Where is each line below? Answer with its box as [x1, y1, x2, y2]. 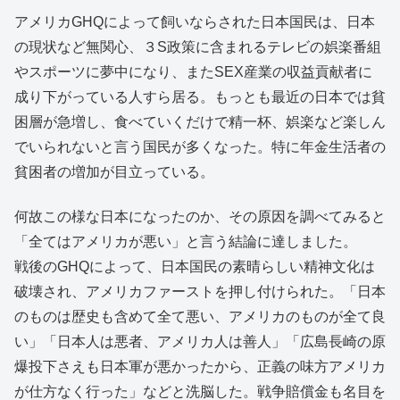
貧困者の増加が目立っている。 [14, 163, 214, 179]
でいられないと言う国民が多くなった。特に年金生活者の [14, 138, 386, 154]
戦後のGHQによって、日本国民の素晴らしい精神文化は [14, 259, 375, 275]
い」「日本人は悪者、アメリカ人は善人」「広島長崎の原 [14, 334, 386, 350]
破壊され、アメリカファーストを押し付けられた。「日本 [14, 284, 386, 300]
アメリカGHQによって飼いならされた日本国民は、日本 [14, 13, 375, 29]
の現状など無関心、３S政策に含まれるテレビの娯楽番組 [14, 38, 381, 54]
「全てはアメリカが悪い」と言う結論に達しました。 [14, 234, 357, 250]
